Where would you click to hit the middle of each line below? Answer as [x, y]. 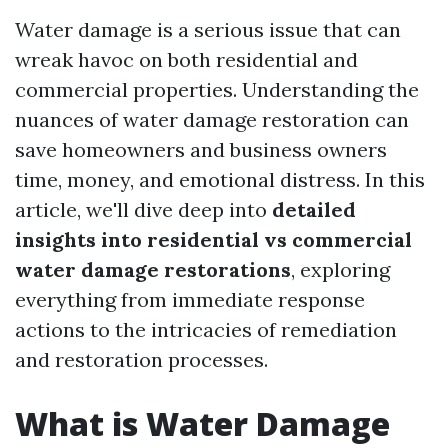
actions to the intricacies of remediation [206, 329]
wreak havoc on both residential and [186, 59]
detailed [314, 209]
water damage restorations [153, 269]
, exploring [340, 269]
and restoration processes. [141, 359]
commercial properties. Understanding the [217, 89]
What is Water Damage [202, 423]
